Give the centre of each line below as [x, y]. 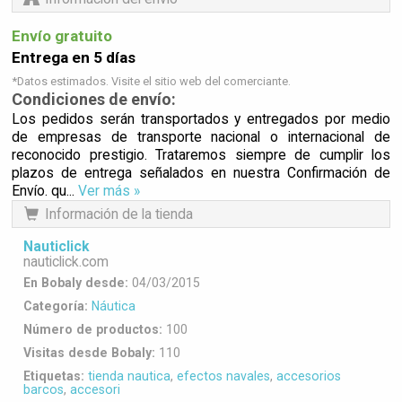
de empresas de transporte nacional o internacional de [201, 136]
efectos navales [223, 376]
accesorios [309, 376]
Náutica [114, 306]
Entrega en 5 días [74, 57]
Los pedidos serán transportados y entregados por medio [201, 118]
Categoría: [56, 306]
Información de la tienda [119, 214]
